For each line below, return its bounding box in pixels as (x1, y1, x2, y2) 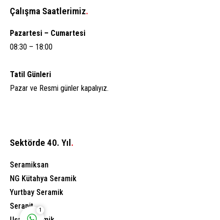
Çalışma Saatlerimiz (10, 5, 86, 17)
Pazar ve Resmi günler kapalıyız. (10, 83, 109, 93)
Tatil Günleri (10, 70, 51, 80)
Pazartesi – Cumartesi (10, 28, 85, 38)
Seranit (10, 201, 33, 211)
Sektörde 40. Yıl (10, 137, 71, 149)
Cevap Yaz (82, 174, 105, 181)
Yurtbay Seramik (10, 188, 63, 197)
